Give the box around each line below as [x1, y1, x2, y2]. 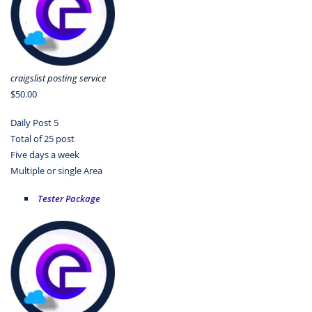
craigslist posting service [10, 72, 106, 85]
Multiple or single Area [10, 164, 102, 177]
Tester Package [37, 192, 100, 205]
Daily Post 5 [10, 116, 58, 129]
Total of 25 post [10, 132, 75, 145]
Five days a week [10, 148, 79, 161]
